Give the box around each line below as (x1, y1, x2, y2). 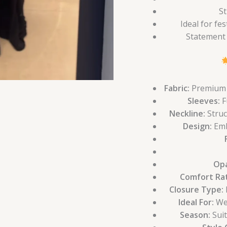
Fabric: (164, 82, 190, 94)
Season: (179, 209, 210, 220)
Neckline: (169, 107, 205, 119)
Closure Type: (169, 183, 223, 195)
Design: (183, 120, 212, 132)
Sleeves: (187, 95, 220, 106)
